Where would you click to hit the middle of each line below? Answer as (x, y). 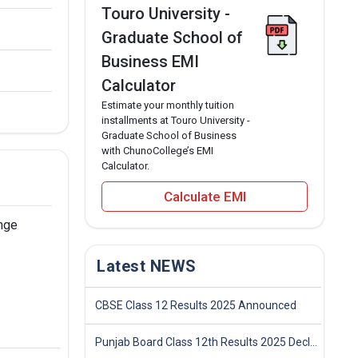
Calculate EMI (205, 196)
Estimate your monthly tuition (168, 105)
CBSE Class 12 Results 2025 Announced (196, 306)
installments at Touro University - (176, 120)
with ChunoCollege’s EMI (157, 151)
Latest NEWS (147, 267)
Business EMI (150, 62)
